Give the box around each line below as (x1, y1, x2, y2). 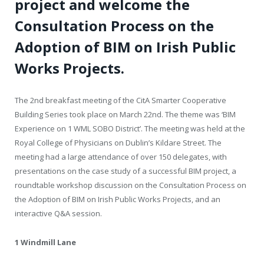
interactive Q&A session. (15, 208, 102, 219)
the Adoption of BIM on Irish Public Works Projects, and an (15, 194, 220, 205)
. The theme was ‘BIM (161, 109, 236, 120)
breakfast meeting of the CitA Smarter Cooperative (44, 95, 226, 106)
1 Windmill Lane (15, 236, 76, 247)
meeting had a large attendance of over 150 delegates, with (15, 151, 227, 163)
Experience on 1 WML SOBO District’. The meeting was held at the (15, 123, 245, 134)
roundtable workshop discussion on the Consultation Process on (15, 180, 246, 191)
